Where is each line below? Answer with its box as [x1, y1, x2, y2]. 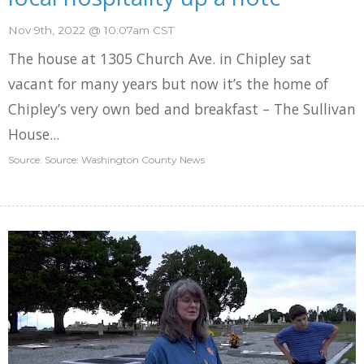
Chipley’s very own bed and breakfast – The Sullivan [8, 99, 356, 119]
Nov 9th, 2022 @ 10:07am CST [8, 24, 174, 37]
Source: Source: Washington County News [8, 154, 205, 166]
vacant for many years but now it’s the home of [8, 74, 328, 93]
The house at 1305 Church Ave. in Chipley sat [8, 49, 311, 68]
